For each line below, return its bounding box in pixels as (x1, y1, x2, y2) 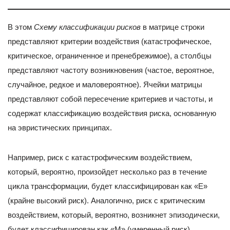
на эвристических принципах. (8, 123, 112, 132)
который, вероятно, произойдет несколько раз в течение (8, 167, 207, 176)
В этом (8, 22, 34, 31)
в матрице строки (143, 22, 204, 31)
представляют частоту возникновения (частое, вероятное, (8, 65, 214, 74)
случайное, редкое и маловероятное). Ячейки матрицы (8, 80, 202, 89)
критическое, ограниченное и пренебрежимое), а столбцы (8, 51, 212, 60)
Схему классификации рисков (34, 22, 143, 31)
